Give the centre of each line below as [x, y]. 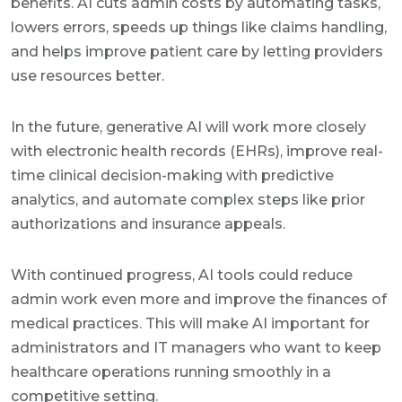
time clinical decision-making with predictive [172, 175]
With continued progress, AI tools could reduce [182, 275]
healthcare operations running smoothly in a [171, 372]
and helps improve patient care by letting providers [197, 52]
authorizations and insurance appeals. [148, 224]
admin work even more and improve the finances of [199, 299]
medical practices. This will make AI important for [190, 323]
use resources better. [87, 76]
